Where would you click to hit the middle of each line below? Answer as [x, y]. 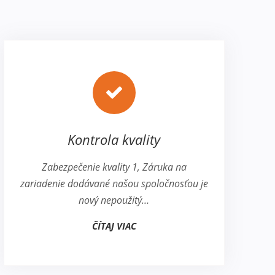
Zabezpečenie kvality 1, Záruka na [114, 167]
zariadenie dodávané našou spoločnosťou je [114, 184]
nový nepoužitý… [114, 200]
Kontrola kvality [114, 140]
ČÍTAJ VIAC [114, 226]
